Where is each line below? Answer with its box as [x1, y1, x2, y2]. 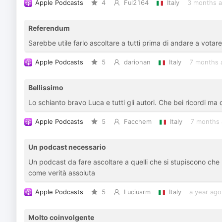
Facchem [123, 118, 152, 125]
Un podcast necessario [28, 143, 106, 151]
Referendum [28, 24, 70, 32]
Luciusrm [123, 188, 151, 196]
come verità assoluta [28, 168, 95, 177]
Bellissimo [28, 83, 63, 92]
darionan [123, 58, 151, 66]
